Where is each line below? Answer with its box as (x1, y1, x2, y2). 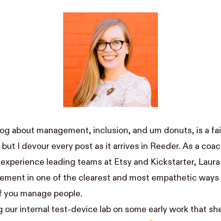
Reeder (149, 142, 179, 151)
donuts (163, 126, 192, 135)
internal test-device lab (19, 205, 111, 214)
